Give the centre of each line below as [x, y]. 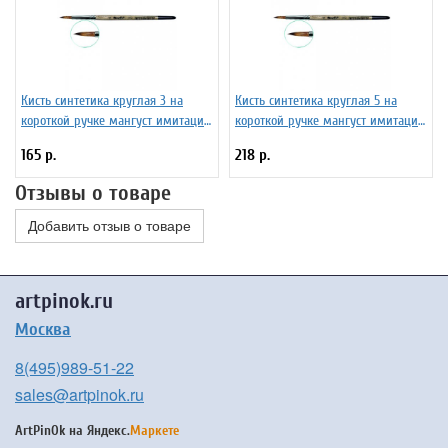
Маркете [154, 430]
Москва [43, 329]
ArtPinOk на [51, 430]
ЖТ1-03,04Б [51, 140]
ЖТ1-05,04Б [265, 140]
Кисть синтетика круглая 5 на [316, 100]
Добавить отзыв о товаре [109, 226]
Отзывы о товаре [93, 193]
